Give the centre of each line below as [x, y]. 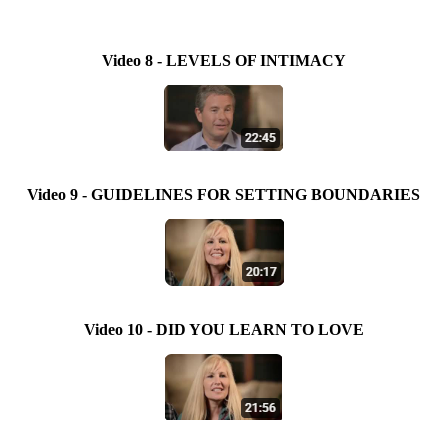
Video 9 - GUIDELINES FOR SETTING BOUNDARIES [224, 194]
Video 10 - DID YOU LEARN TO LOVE [223, 329]
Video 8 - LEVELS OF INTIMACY [223, 60]
